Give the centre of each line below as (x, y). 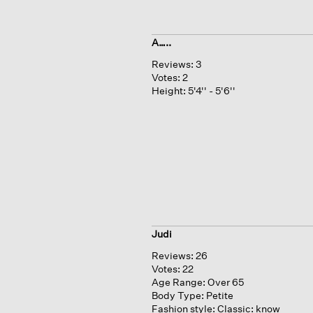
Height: (168, 90)
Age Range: (178, 282)
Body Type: (177, 296)
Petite (219, 296)
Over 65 (225, 282)
